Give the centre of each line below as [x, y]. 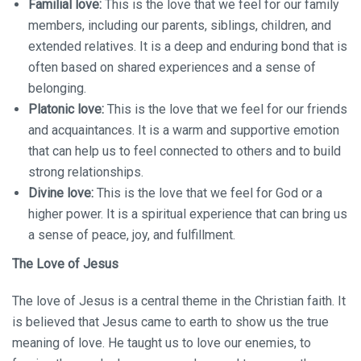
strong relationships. [86, 172]
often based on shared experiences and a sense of [172, 67]
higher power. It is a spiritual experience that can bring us [188, 214]
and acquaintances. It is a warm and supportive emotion [184, 130]
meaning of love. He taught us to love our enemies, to [162, 343]
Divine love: [61, 193]
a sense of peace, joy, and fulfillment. [132, 235]
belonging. [57, 88]
